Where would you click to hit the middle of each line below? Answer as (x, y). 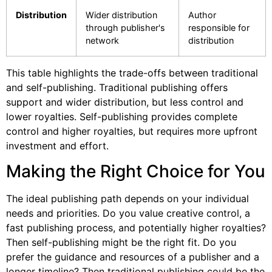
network (102, 40)
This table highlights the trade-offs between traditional (132, 73)
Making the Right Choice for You (136, 172)
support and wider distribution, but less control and (125, 102)
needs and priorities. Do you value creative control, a (128, 213)
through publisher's (125, 27)
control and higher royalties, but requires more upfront (132, 131)
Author (202, 15)
